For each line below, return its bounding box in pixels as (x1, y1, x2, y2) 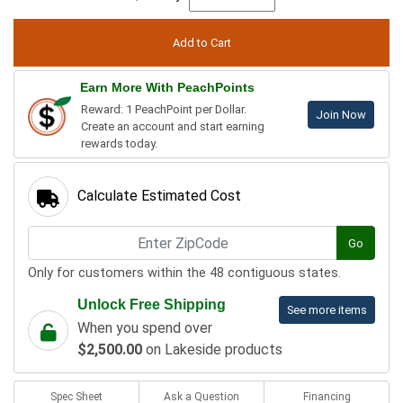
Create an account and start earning (81, 120, 264, 134)
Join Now (316, 108, 366, 122)
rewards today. (81, 137, 157, 151)
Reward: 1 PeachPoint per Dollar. (81, 103, 246, 117)
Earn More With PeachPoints (80, 80, 255, 95)
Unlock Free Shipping (77, 297, 226, 313)
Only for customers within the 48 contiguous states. (28, 265, 341, 282)
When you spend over (77, 319, 212, 337)
